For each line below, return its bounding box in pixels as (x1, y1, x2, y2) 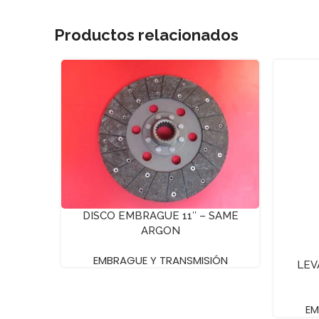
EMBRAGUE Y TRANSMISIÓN (93, 253, 228, 268)
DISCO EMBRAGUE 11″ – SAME (82, 209, 239, 223)
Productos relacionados (54, 26, 239, 45)
